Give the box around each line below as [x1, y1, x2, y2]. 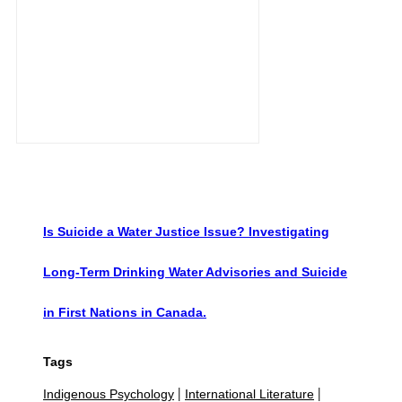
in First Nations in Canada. [43, 304, 206, 319]
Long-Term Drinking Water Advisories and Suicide [43, 264, 347, 279]
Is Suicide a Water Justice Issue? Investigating [43, 223, 329, 239]
